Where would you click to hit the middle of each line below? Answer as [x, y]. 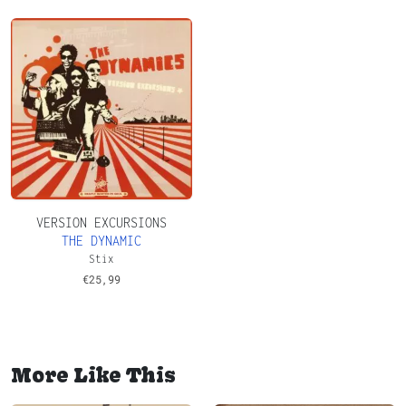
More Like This [93, 374]
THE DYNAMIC [101, 240]
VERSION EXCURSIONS [101, 222]
